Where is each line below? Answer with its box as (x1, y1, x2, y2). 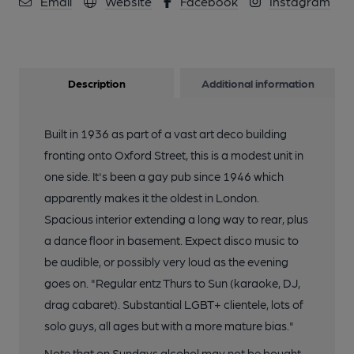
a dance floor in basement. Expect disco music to (44, 233, 299, 247)
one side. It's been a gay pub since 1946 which (44, 169, 284, 183)
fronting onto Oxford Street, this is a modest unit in (44, 148, 303, 162)
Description (67, 77, 126, 89)
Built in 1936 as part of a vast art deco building (44, 126, 287, 141)
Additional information (201, 77, 314, 89)
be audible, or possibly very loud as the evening (44, 254, 288, 269)
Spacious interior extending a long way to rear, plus (44, 212, 308, 226)
